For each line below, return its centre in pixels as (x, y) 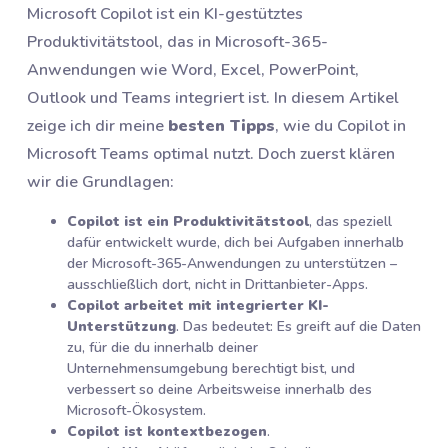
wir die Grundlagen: (100, 181)
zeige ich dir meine (97, 125)
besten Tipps (221, 125)
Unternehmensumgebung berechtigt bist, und (211, 368)
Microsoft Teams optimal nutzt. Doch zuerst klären (211, 153)
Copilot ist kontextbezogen (167, 431)
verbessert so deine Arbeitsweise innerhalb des (219, 389)
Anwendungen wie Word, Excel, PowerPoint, (193, 69)
